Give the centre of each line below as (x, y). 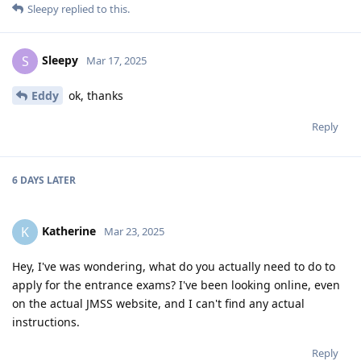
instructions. (46, 322)
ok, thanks (94, 95)
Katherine (69, 230)
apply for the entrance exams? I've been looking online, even (176, 284)
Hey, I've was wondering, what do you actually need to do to (174, 266)
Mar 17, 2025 (116, 60)
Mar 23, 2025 (134, 231)
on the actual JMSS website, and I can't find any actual (158, 303)
